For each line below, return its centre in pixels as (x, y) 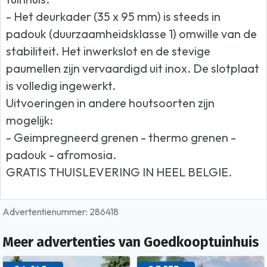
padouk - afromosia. (61, 155)
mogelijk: (30, 120)
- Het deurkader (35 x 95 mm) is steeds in (114, 17)
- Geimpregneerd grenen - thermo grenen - (121, 138)
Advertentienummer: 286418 (60, 212)
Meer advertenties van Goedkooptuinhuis (131, 243)
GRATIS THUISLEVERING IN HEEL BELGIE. (119, 172)
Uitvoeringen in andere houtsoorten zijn (111, 103)
